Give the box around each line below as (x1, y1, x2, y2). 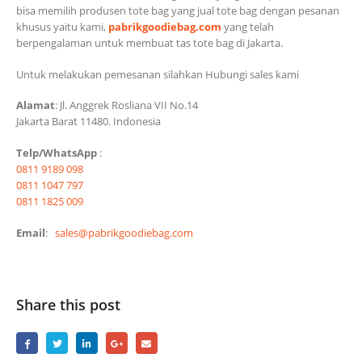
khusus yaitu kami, (16, 19, 108, 35)
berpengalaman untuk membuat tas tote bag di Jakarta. (16, 36, 283, 51)
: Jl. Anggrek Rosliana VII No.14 (55, 98, 198, 113)
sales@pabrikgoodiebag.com (55, 225, 193, 240)
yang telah (221, 19, 274, 35)
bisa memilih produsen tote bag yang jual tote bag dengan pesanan (16, 3, 339, 19)
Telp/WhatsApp (16, 145, 97, 160)
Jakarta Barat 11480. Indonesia (16, 114, 161, 129)
